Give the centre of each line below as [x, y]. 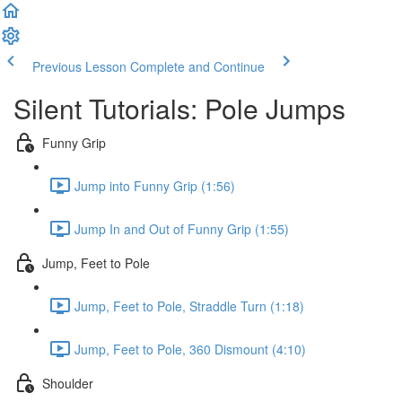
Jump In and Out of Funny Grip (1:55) [182, 228]
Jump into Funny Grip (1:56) [155, 185]
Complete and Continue [197, 66]
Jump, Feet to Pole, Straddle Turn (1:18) [189, 306]
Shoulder [68, 383]
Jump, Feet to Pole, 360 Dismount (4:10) [190, 349]
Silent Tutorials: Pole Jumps [179, 108]
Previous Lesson [79, 66]
